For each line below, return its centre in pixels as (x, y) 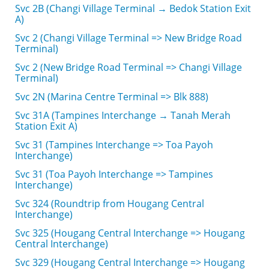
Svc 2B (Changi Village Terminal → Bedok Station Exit (133, 8)
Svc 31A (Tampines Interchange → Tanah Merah (123, 115)
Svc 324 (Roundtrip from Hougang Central (110, 204)
